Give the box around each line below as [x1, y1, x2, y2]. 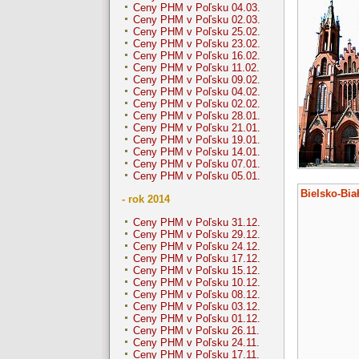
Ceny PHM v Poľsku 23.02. [133, 38, 260, 50]
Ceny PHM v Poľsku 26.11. [133, 325, 260, 337]
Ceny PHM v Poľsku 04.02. [133, 86, 260, 99]
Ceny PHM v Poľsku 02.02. [133, 98, 260, 111]
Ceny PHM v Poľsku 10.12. [133, 276, 260, 289]
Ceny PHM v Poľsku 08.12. [133, 288, 260, 301]
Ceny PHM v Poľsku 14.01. [133, 146, 260, 159]
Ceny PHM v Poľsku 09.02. [133, 74, 260, 87]
